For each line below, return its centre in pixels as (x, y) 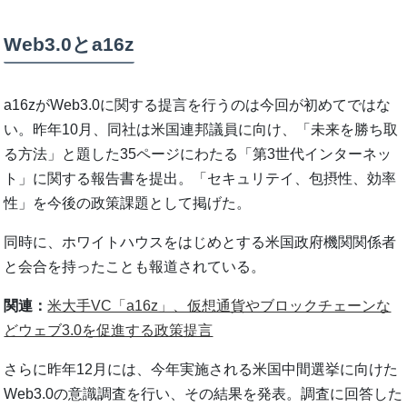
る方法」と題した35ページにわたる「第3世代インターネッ (198, 154)
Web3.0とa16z (69, 45)
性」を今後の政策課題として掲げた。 (128, 203)
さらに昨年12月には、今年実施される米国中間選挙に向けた (201, 369)
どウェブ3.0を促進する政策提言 (109, 330)
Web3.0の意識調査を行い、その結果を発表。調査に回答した (203, 393)
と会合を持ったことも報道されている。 (135, 266)
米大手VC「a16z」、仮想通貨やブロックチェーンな (219, 305)
